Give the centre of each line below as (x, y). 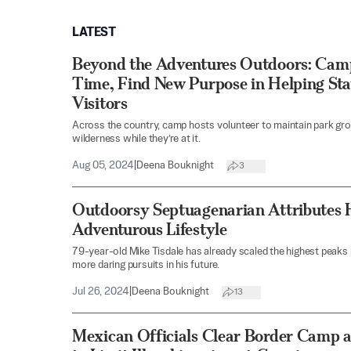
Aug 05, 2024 (103, 166)
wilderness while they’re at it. (136, 139)
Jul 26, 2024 (101, 292)
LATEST (94, 33)
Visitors (100, 103)
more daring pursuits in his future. (146, 265)
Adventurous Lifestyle (150, 229)
